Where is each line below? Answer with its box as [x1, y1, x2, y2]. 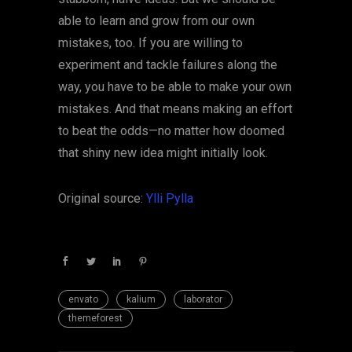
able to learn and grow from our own [58, 13, 255, 29]
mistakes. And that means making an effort [58, 101, 292, 117]
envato [68, 294, 98, 306]
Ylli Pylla [146, 191, 193, 207]
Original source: [58, 191, 146, 207]
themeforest [68, 313, 123, 324]
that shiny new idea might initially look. [58, 145, 268, 161]
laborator [184, 294, 222, 306]
